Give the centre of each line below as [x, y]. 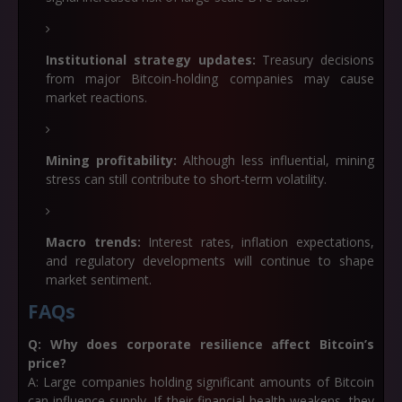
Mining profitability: [111, 160]
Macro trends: [93, 242]
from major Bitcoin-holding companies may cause [210, 79]
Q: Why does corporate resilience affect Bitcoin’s [201, 344]
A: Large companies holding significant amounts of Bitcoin [201, 382]
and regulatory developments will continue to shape [210, 261]
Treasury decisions [315, 60]
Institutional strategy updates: [151, 60]
